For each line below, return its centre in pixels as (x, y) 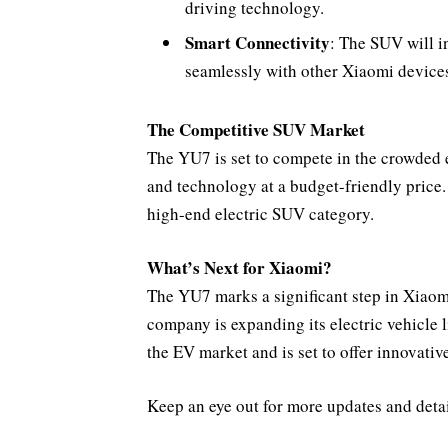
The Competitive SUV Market (256, 130)
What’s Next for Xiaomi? (239, 268)
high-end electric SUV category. (260, 214)
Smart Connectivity (257, 43)
